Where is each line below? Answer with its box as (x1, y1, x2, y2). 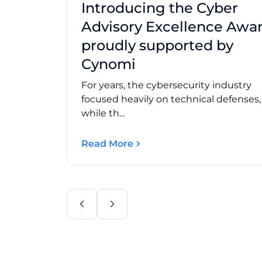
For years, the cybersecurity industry (81, 79, 251, 91)
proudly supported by (81, 36, 233, 54)
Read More (81, 137, 133, 149)
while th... (81, 107, 125, 119)
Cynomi (81, 55, 136, 73)
